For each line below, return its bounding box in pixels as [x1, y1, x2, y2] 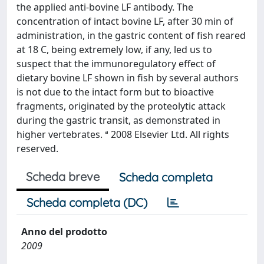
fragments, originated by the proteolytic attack [16, 100, 226, 113]
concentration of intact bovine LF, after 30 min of [16, 15, 233, 28]
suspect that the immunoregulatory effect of [16, 57, 216, 70]
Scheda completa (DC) [27, 195, 147, 210]
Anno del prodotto [21, 225, 107, 238]
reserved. [16, 142, 58, 155]
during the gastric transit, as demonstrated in [16, 114, 220, 127]
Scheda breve [26, 169, 100, 184]
